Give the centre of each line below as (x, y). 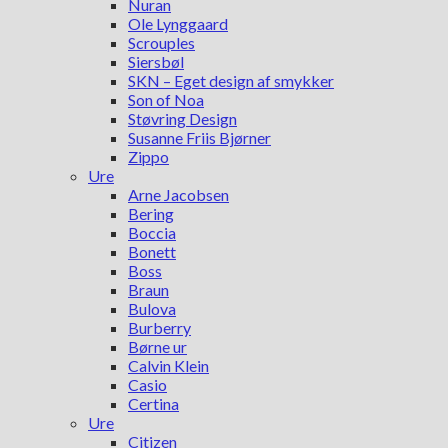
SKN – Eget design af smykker (231, 80)
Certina (153, 403)
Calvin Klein (168, 365)
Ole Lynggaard (178, 23)
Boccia (152, 232)
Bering (151, 213)
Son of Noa (166, 99)
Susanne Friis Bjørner (199, 137)
